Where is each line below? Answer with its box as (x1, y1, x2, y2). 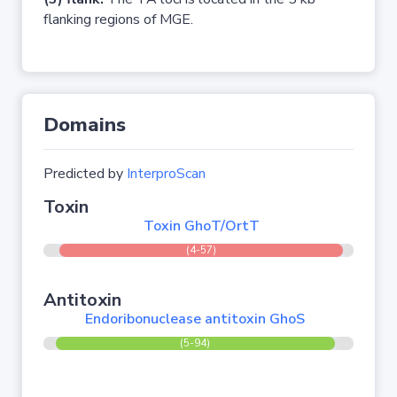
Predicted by (43, 164, 127, 183)
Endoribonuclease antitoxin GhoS (85, 309, 306, 329)
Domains (43, 112, 126, 138)
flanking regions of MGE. (43, 10, 193, 29)
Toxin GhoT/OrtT (143, 216, 260, 236)
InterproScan (127, 164, 206, 183)
